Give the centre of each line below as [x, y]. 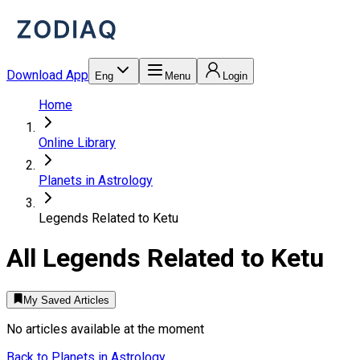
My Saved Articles [67, 301]
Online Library [77, 143]
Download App [47, 75]
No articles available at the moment [105, 329]
